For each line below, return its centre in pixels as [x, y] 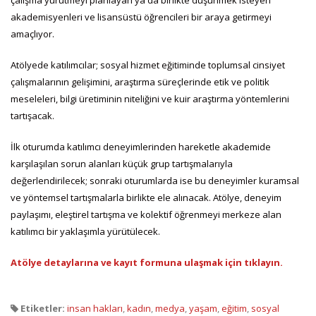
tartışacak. [32, 115]
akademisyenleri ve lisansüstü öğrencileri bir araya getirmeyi [141, 17]
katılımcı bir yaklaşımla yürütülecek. [85, 231]
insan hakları [95, 308]
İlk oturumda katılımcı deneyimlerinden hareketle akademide [141, 146]
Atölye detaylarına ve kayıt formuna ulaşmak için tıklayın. [147, 262]
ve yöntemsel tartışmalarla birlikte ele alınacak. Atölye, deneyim [146, 197]
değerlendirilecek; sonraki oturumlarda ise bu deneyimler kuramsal [155, 180]
